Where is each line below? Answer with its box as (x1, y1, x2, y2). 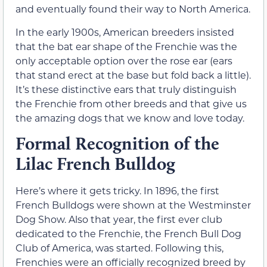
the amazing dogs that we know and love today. (15, 111, 244, 124)
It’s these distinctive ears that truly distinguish (15, 82, 237, 95)
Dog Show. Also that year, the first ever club (15, 213, 222, 226)
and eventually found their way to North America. (15, 2, 250, 15)
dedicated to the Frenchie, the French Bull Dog (15, 227, 241, 240)
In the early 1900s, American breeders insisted (15, 25, 234, 38)
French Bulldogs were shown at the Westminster (15, 198, 251, 212)
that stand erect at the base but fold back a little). (15, 68, 251, 81)
